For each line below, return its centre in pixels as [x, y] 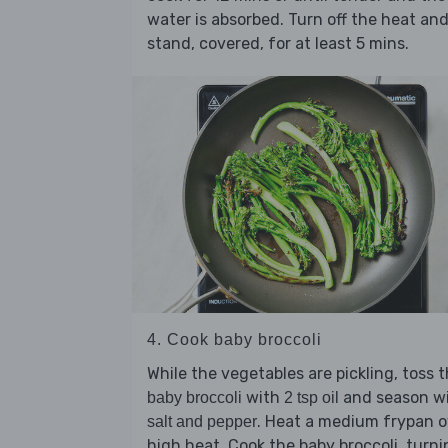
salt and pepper [202, 421]
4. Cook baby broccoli [234, 339]
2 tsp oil [311, 397]
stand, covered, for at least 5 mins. [278, 44]
